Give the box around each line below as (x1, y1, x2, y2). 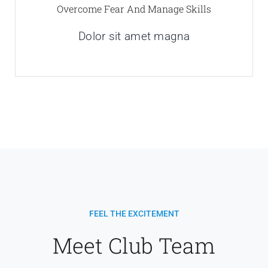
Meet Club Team (53, 230, 215, 260)
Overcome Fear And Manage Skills (57, 2, 211, 15)
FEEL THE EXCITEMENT (89, 208, 179, 218)
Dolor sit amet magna (78, 29, 190, 43)
